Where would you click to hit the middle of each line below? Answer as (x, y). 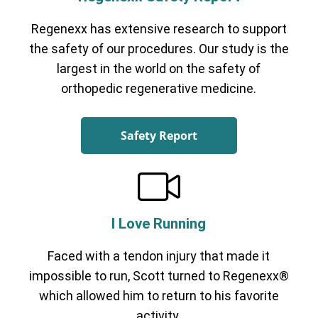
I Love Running (159, 223)
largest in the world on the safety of (159, 69)
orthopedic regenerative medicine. (159, 89)
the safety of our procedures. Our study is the (159, 49)
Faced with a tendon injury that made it (159, 256)
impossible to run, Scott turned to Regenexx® (159, 275)
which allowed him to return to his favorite (159, 295)
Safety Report (159, 136)
